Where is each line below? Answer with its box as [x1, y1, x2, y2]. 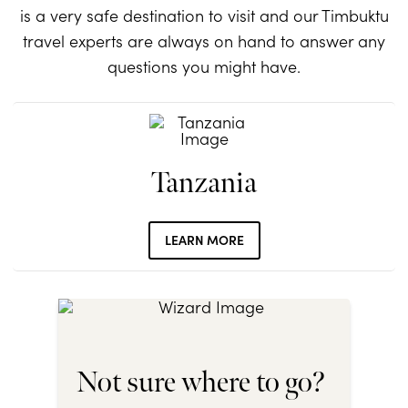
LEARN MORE [164, 230, 244, 250]
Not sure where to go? [76, 365, 325, 402]
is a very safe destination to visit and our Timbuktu [19, 4, 389, 27]
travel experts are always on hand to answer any [23, 29, 385, 53]
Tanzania [151, 166, 257, 202]
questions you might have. [107, 55, 301, 78]
